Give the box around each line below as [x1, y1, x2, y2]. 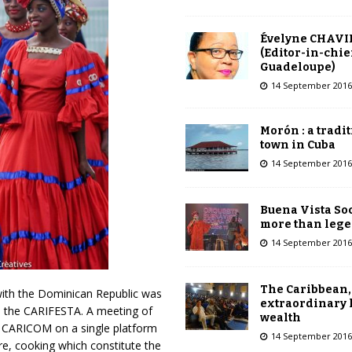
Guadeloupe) [259, 60, 335, 74]
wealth [259, 310, 301, 324]
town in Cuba [259, 137, 335, 152]
